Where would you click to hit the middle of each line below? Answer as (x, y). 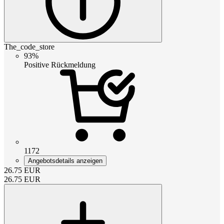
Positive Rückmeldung (60, 65)
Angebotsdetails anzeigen (65, 161)
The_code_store (29, 47)
